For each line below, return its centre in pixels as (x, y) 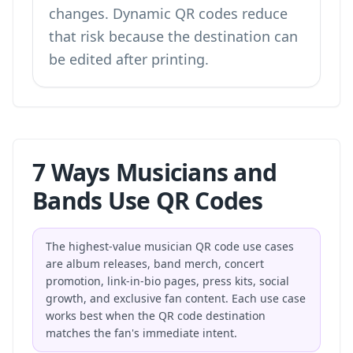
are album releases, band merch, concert (155, 264)
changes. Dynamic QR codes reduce (168, 13)
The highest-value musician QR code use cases (170, 246)
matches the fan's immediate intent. (141, 333)
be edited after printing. (129, 59)
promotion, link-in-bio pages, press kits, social (167, 281)
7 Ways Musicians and (154, 172)
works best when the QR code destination (156, 316)
